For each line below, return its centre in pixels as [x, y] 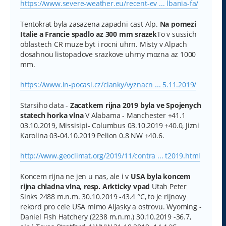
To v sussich [177, 34]
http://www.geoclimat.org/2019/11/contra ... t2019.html [110, 155]
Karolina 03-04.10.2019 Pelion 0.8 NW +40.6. [92, 135]
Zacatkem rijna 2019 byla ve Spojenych [135, 105]
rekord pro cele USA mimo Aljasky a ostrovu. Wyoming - [111, 206]
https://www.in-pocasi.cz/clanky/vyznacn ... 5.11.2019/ [108, 84]
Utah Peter [168, 186]
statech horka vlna [52, 115]
